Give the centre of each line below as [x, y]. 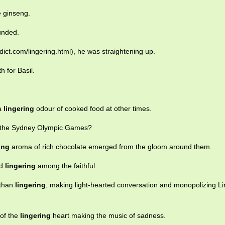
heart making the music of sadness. [108, 216]
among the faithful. [66, 166]
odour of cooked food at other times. [93, 109]
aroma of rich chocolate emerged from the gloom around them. [111, 147]
